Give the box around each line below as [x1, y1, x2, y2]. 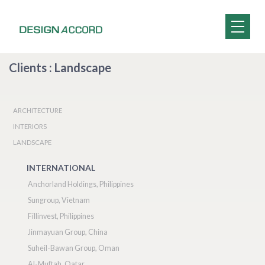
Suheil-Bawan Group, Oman [28, 244, 119, 253]
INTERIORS [13, 122, 47, 130]
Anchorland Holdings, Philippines [28, 180, 134, 189]
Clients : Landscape [9, 60, 111, 75]
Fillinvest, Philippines [28, 212, 94, 221]
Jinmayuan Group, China [28, 228, 108, 237]
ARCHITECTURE [13, 106, 62, 114]
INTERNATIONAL [27, 163, 95, 173]
